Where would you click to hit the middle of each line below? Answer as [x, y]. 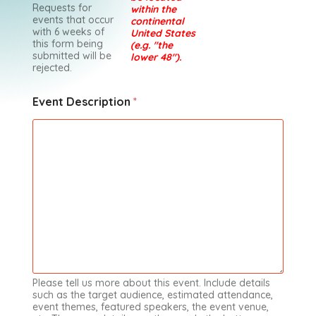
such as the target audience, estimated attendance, [152, 294]
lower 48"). [156, 57]
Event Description [83, 101]
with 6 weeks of [68, 31]
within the [154, 9]
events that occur [73, 19]
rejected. [52, 67]
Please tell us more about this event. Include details [151, 282]
